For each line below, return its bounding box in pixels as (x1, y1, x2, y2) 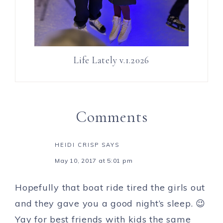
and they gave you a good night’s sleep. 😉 (15, 197, 206, 209)
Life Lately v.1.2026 (74, 54, 149, 66)
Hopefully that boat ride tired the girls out (15, 181, 205, 193)
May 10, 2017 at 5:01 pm (55, 156, 133, 164)
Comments (75, 107, 148, 126)
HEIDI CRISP (55, 141, 99, 148)
